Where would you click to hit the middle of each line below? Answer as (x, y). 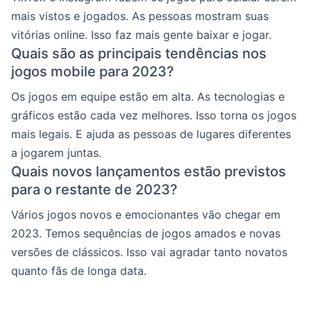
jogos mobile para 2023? (93, 72)
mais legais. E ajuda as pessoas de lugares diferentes (151, 134)
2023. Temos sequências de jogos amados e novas (146, 233)
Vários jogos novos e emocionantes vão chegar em (146, 215)
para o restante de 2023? (94, 190)
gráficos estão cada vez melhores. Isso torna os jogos (154, 115)
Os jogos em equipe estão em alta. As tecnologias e (148, 96)
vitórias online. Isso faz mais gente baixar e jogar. (141, 35)
